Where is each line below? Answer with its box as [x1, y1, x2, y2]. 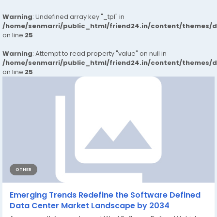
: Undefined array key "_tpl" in [32, 12, 124, 22]
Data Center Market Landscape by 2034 [10, 200, 170, 212]
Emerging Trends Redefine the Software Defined [10, 189, 201, 201]
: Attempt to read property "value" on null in [32, 49, 167, 59]
